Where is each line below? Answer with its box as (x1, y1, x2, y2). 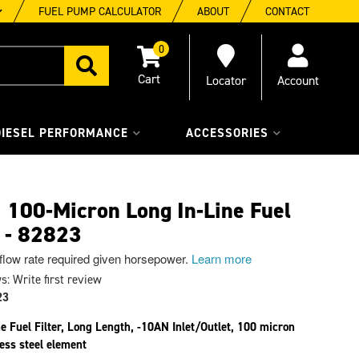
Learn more (192, 250, 252, 267)
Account (276, 72, 319, 89)
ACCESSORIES (186, 125, 269, 141)
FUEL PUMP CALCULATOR (38, 3, 161, 19)
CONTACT (265, 3, 309, 19)
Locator (205, 72, 246, 89)
